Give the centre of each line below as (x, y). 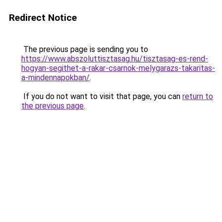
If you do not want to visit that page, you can (102, 96)
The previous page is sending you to (85, 49)
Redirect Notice (43, 18)
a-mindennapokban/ (55, 78)
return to (198, 96)
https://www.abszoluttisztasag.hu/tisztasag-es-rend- (115, 59)
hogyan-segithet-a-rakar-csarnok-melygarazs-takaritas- (118, 68)
